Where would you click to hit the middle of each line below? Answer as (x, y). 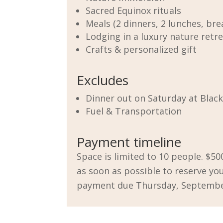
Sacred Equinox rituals (134, 10)
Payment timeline (129, 142)
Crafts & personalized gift (141, 49)
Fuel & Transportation (134, 111)
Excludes (103, 80)
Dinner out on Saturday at (143, 98)
